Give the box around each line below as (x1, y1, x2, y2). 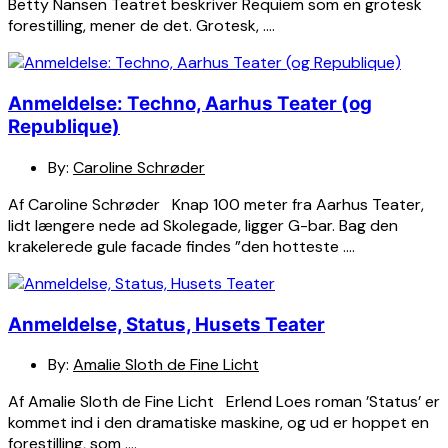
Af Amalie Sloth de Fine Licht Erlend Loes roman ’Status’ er (8, 391, 440, 413)
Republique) (8, 115, 120, 139)
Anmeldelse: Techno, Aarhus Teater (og (8, 92, 372, 116)
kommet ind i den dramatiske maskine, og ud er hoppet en (8, 412, 429, 434)
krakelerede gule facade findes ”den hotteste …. (8, 235, 355, 257)
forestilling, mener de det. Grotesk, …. (8, 15, 275, 37)
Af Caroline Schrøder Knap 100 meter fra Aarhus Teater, (8, 193, 424, 215)
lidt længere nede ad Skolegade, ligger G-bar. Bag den (8, 214, 398, 236)
